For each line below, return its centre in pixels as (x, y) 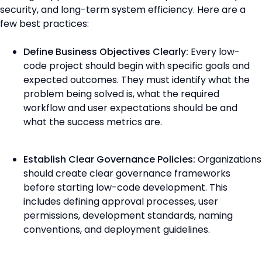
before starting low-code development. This (125, 188)
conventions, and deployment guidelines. (118, 230)
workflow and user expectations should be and (130, 108)
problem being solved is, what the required (121, 94)
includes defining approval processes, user (121, 202)
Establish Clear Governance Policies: (109, 160)
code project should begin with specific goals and (137, 66)
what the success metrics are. (93, 122)
